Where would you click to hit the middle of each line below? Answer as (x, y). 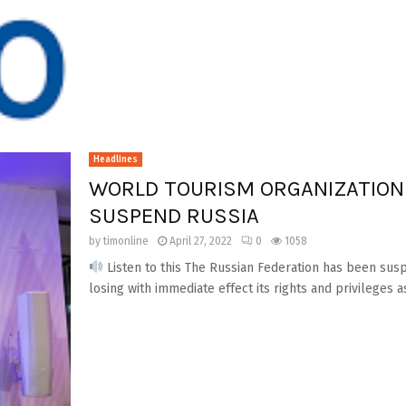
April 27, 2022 (200, 241)
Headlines (115, 159)
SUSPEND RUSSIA (174, 216)
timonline (126, 241)
